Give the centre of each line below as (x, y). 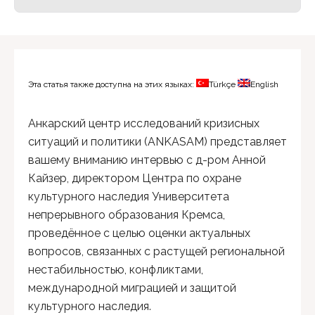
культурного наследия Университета (129, 197)
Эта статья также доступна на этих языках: (112, 85)
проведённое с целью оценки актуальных (139, 233)
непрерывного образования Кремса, (127, 215)
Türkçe (222, 85)
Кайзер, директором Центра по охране (135, 179)
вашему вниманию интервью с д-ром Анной (147, 160)
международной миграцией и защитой (132, 288)
